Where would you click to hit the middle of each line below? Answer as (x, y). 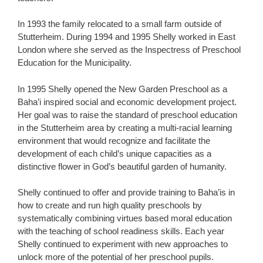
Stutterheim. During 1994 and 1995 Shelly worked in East (127, 37)
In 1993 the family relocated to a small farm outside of (119, 24)
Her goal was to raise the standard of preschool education (127, 114)
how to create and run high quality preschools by (110, 205)
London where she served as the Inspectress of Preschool (129, 50)
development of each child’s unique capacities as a (114, 153)
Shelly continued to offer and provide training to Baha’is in (126, 192)
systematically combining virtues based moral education (125, 218)
